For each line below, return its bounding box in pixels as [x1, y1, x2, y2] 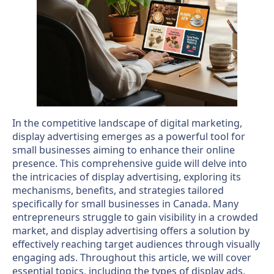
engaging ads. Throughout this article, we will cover [12, 250, 251, 264]
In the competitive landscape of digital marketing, [12, 116, 242, 130]
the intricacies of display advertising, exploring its [12, 169, 241, 183]
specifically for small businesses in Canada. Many [12, 196, 239, 210]
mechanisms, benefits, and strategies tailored [12, 183, 224, 197]
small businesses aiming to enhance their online [12, 143, 235, 157]
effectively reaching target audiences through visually [12, 237, 260, 251]
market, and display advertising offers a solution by [12, 223, 250, 237]
